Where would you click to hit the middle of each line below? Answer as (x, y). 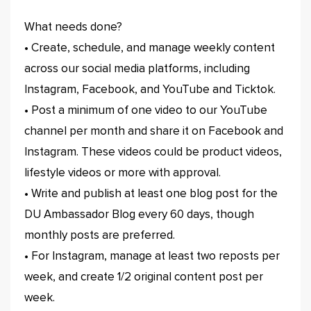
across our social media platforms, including (137, 69)
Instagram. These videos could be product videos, (153, 152)
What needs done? (73, 27)
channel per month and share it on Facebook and (154, 132)
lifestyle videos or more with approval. (123, 173)
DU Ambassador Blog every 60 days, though (139, 215)
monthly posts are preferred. (100, 236)
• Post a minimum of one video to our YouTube (146, 111)
